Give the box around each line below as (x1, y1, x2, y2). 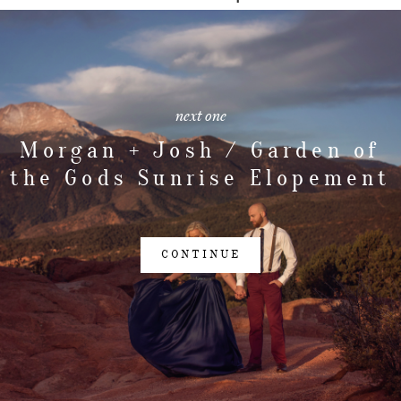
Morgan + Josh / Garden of (20, 137, 381, 165)
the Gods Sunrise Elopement (10, 165, 391, 192)
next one (175, 106, 226, 125)
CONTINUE (160, 249, 241, 260)
